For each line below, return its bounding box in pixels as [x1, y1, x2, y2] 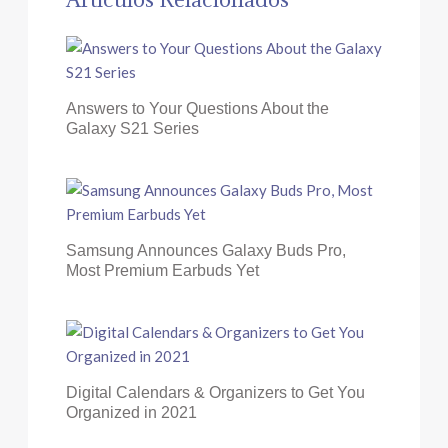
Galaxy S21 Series [65, 119, 199, 137]
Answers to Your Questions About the [65, 99, 329, 117]
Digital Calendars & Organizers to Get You [65, 383, 365, 401]
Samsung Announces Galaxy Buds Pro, [65, 241, 346, 259]
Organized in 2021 [65, 403, 197, 421]
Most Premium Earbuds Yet [65, 261, 259, 279]
